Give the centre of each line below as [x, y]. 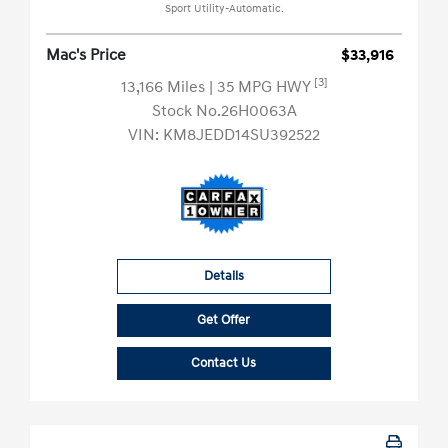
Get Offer [224, 320]
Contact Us [224, 363]
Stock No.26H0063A [224, 111]
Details [223, 276]
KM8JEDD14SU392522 [241, 135]
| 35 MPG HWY [261, 87]
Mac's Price [86, 55]
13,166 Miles [164, 87]
